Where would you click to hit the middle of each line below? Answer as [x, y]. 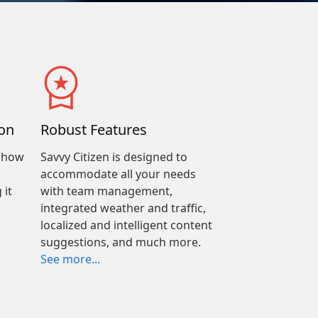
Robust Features [93, 130]
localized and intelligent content [126, 225]
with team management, [106, 191]
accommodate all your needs [118, 174]
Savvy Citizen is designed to [114, 157]
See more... [70, 259]
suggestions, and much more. [120, 242]
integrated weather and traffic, [123, 208]
